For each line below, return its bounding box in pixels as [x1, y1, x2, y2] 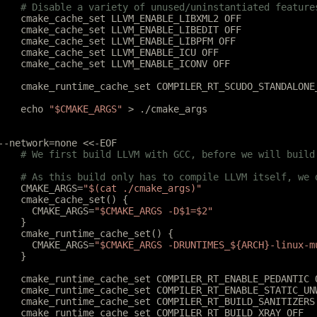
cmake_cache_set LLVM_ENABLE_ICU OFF [21, 47, 219, 58]
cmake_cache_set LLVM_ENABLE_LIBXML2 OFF [21, 13, 241, 24]
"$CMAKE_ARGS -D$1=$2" [94, 205, 213, 217]
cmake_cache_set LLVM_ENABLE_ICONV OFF [21, 58, 230, 69]
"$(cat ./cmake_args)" [83, 183, 202, 194]
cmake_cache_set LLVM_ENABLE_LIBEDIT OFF [21, 24, 241, 35]
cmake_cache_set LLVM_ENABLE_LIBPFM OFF [21, 35, 236, 47]
